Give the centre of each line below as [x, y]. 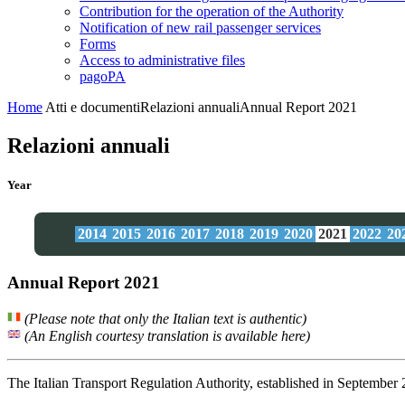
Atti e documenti [93, 107]
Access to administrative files [162, 60]
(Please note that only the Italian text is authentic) [164, 318]
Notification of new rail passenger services [200, 28]
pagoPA [103, 76]
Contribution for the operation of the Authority [212, 11]
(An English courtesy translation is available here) [165, 335]
